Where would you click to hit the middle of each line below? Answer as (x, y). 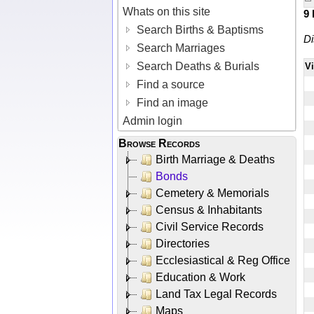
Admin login (153, 121)
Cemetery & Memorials (212, 193)
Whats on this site (167, 11)
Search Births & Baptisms (199, 29)
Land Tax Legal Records (216, 294)
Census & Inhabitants (209, 210)
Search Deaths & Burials (197, 66)
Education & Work (200, 277)
